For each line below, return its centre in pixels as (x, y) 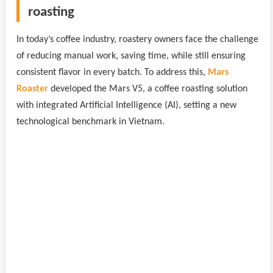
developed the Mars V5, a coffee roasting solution (148, 89)
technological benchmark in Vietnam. (90, 122)
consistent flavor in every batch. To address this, (112, 72)
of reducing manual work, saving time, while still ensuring (131, 56)
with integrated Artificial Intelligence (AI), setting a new (126, 105)
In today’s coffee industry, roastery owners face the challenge (137, 39)
